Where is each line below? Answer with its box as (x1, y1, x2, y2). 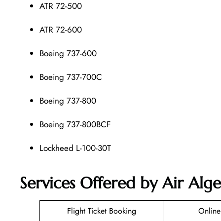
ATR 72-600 (39, 24, 82, 36)
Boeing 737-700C (39, 71, 102, 83)
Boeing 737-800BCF (39, 118, 111, 131)
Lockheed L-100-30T (39, 142, 111, 154)
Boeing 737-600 (39, 47, 97, 60)
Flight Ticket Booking (67, 205, 136, 217)
